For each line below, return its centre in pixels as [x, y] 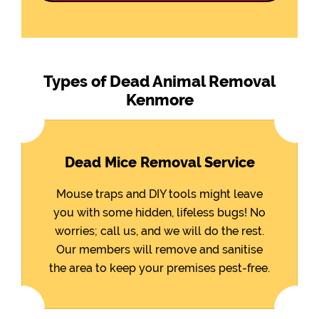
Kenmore [159, 100]
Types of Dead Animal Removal [159, 82]
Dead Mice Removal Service [159, 163]
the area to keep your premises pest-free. [159, 268]
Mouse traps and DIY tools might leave [159, 194]
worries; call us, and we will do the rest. [159, 231]
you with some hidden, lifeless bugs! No [159, 213]
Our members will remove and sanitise [159, 250]
